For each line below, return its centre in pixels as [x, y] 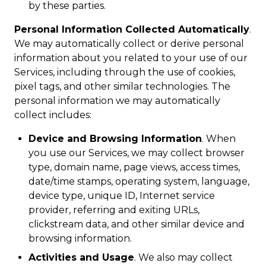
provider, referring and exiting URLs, [114, 210]
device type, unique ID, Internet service [122, 196]
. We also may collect [183, 257]
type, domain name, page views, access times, [134, 167]
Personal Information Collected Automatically [132, 29]
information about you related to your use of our [131, 58]
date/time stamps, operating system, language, [139, 181]
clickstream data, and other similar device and [137, 224]
